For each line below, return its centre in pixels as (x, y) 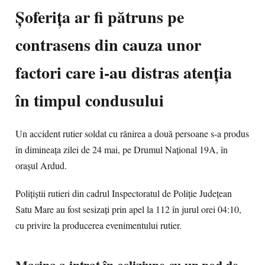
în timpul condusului (90, 100)
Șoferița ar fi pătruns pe (100, 17)
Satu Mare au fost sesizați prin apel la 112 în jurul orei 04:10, (128, 209)
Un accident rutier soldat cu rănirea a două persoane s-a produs (132, 134)
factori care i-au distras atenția (124, 72)
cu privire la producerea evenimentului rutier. (98, 225)
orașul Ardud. (41, 166)
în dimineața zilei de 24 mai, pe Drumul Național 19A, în (122, 150)
